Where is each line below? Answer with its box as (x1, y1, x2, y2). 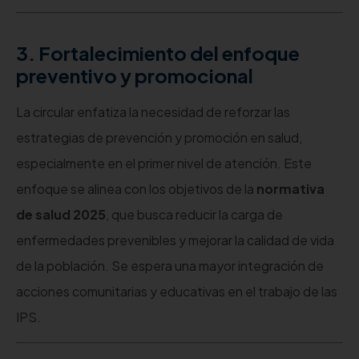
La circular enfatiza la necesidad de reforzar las (16, 103, 290, 121)
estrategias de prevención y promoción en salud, (16, 129, 302, 147)
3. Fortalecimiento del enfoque (16, 41, 300, 66)
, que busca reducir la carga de (106, 206, 283, 224)
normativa (256, 180, 325, 198)
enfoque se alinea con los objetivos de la (16, 180, 256, 198)
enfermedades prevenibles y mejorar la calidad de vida (16, 232, 334, 249)
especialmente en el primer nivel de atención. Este (16, 155, 312, 172)
